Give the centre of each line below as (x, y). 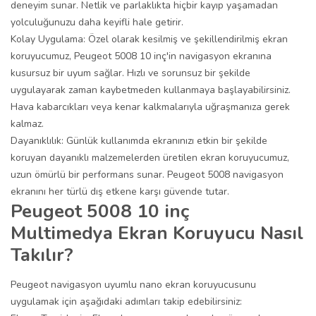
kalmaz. (27, 124)
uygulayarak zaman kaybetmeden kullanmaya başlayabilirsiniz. (151, 90)
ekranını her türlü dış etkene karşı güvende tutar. (120, 192)
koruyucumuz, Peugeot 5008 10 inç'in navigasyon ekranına (141, 56)
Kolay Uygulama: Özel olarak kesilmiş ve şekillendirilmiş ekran (149, 39)
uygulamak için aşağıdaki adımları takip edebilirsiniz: (126, 302)
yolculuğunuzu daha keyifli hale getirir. (97, 22)
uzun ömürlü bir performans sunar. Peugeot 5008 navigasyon (147, 175)
